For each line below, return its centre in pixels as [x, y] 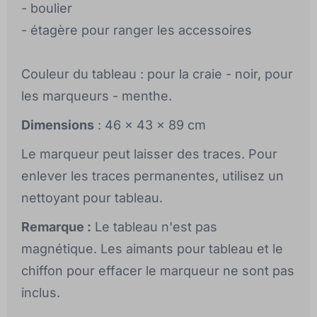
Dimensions [58, 125]
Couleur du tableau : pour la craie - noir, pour [157, 74]
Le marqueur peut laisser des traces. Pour [149, 154]
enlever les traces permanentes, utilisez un [152, 176]
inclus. [41, 293]
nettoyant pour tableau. [92, 198]
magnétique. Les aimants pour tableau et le [152, 249]
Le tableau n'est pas [154, 227]
